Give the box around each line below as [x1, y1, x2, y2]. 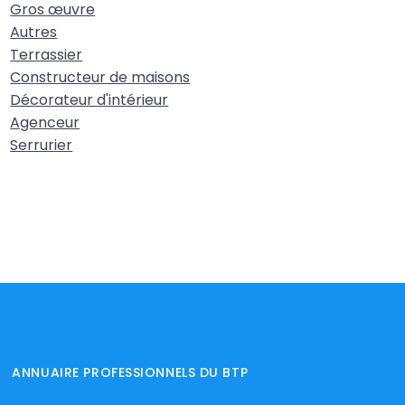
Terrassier [10, 44, 83, 65]
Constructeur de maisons [10, 67, 191, 88]
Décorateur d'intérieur [10, 89, 169, 110]
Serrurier [10, 135, 73, 155]
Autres [10, 22, 58, 42]
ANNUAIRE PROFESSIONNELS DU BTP [12, 363, 249, 381]
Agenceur [10, 112, 80, 133]
